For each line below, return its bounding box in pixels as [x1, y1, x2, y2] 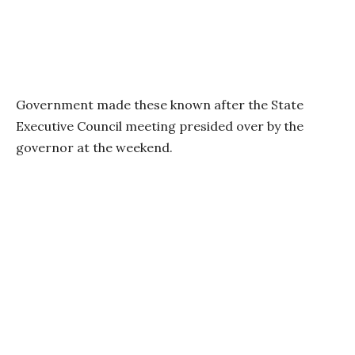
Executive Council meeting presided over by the [16, 117, 303, 134]
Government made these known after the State [16, 96, 303, 113]
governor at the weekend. [16, 139, 173, 155]
